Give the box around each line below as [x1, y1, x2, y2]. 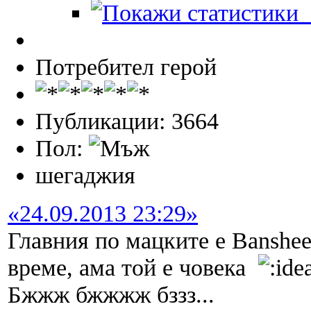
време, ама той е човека [8, 254, 258, 281]
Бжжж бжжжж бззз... [8, 281, 215, 308]
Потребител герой [35, 53, 217, 81]
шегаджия [35, 162, 135, 189]
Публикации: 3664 [35, 108, 219, 135]
